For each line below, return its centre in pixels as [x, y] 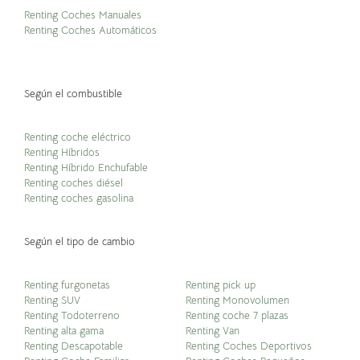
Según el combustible [73, 94]
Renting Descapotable [75, 346]
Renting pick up [220, 285]
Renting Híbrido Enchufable [86, 168]
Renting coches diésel [74, 183]
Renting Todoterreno [72, 316]
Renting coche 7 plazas [238, 316]
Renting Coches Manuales [83, 15]
